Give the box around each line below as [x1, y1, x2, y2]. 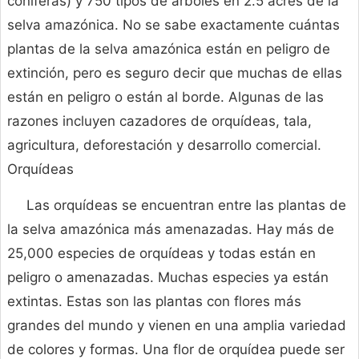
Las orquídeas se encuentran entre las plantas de [26, 197, 346, 214]
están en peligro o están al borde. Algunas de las [7, 89, 324, 106]
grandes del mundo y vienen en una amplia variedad [7, 317, 346, 334]
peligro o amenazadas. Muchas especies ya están [7, 269, 329, 286]
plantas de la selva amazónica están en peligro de [7, 41, 330, 58]
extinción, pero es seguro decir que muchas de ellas [7, 65, 342, 82]
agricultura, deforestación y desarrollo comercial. [7, 137, 321, 154]
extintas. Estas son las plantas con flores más [7, 293, 301, 310]
